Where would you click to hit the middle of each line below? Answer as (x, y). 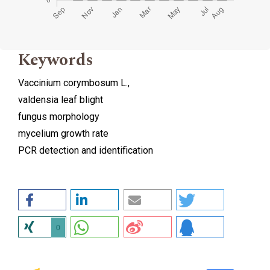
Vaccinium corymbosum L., (74, 83)
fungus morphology (59, 117)
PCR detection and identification (86, 151)
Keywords (56, 60)
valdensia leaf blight (61, 100)
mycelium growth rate (63, 134)
